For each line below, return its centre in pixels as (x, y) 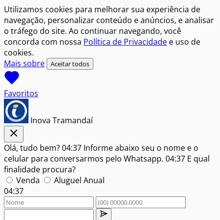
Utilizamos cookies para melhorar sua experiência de (102, 9)
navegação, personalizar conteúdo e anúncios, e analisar (109, 20)
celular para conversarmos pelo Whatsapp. (85, 159)
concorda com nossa (44, 42)
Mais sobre (24, 63)
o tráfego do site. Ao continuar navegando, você (93, 31)
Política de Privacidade (125, 42)
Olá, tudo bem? (33, 148)
